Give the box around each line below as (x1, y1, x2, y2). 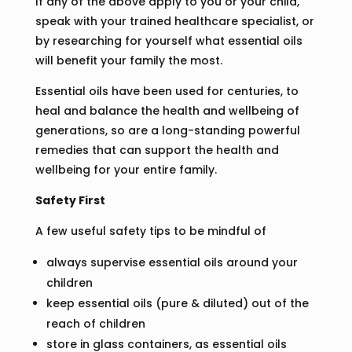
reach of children (46, 316, 145, 332)
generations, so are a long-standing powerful (35, 123, 300, 139)
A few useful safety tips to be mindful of (35, 223, 266, 240)
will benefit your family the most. (35, 53, 222, 69)
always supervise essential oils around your (46, 255, 298, 271)
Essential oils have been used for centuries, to (35, 83, 299, 100)
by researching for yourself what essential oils (35, 33, 302, 49)
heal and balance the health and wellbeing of (35, 103, 299, 119)
